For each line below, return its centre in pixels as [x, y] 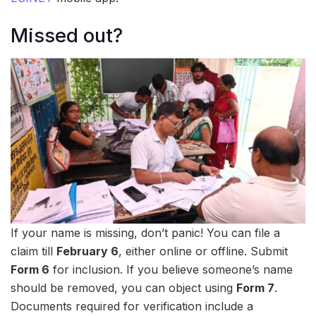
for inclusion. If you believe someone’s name [171, 270]
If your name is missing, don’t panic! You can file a [145, 233]
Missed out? [67, 35]
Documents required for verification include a [132, 306]
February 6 [87, 251]
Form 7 [255, 288]
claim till [34, 251]
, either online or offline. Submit [203, 251]
